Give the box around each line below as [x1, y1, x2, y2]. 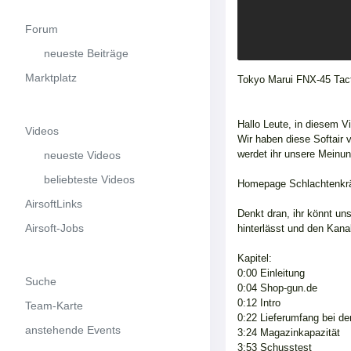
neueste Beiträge [25, 46, 128, 60]
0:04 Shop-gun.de [237, 281, 317, 294]
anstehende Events [25, 323, 121, 336]
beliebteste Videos [25, 172, 135, 186]
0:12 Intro [237, 296, 280, 309]
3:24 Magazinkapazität [237, 326, 340, 338]
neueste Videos [25, 148, 121, 161]
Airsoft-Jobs [25, 221, 84, 234]
